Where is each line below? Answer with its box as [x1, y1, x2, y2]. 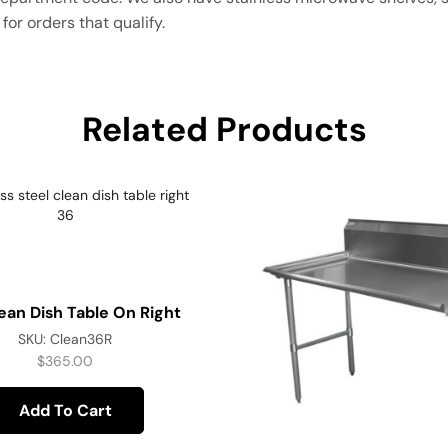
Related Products [81, 108, 367, 152]
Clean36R [50, 330, 113, 349]
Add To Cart [18, 399, 112, 421]
